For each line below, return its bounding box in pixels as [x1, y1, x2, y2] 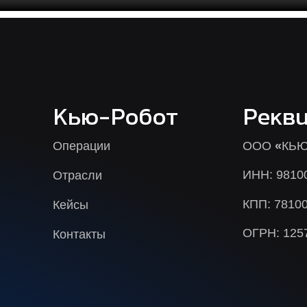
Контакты [52, 228, 106, 242]
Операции [52, 139, 110, 153]
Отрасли [52, 169, 102, 183]
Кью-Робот [52, 108, 178, 132]
